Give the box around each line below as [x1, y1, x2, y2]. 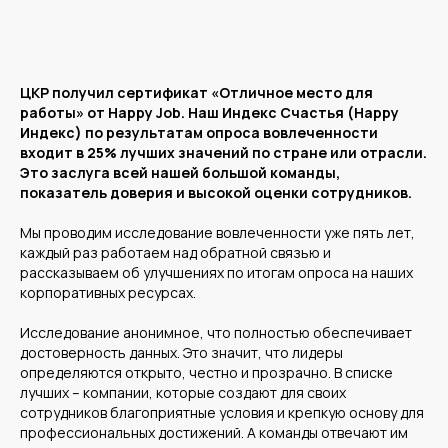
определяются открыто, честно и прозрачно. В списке [20, 363, 393, 383]
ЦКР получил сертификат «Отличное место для [20, 83, 373, 103]
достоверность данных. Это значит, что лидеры [20, 343, 343, 363]
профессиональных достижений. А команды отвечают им [20, 423, 408, 443]
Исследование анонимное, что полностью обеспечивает [20, 323, 412, 343]
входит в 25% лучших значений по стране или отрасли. [20, 143, 427, 163]
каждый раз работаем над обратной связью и [20, 243, 331, 263]
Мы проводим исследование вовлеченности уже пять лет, [20, 223, 415, 243]
